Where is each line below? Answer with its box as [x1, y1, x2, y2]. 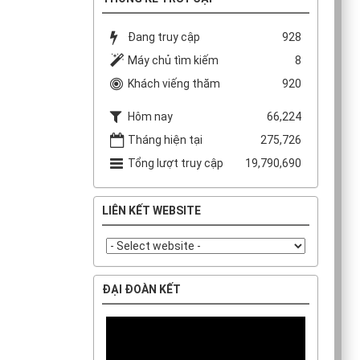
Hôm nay [128, 109, 173, 123]
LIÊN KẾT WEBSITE [102, 203, 201, 217]
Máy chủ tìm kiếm [128, 53, 219, 67]
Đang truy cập [128, 30, 200, 43]
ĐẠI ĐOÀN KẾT [102, 282, 181, 296]
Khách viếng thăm [128, 76, 220, 90]
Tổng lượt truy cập [128, 156, 223, 170]
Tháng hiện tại [128, 133, 202, 146]
